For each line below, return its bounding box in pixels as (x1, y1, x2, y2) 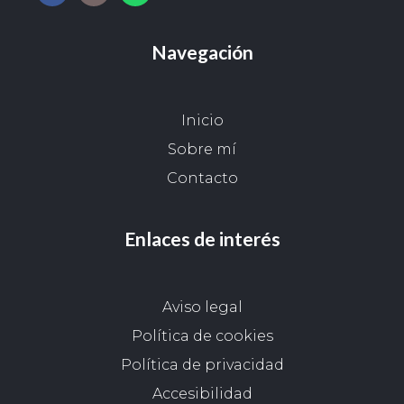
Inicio (180, 112, 224, 130)
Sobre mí (168, 141, 236, 159)
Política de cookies (131, 327, 273, 345)
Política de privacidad (120, 356, 284, 374)
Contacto (166, 170, 238, 188)
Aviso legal (161, 298, 243, 317)
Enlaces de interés (124, 227, 280, 251)
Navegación (151, 41, 253, 64)
